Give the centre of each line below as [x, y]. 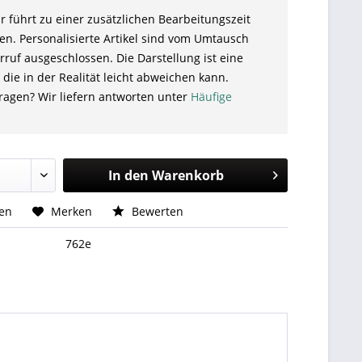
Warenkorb [187, 175]
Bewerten [156, 211]
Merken [72, 211]
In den [128, 175]
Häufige [212, 97]
